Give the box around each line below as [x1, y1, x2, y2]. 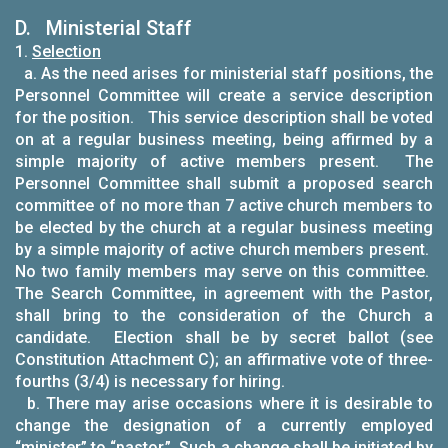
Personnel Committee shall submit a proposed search [15, 174, 433, 193]
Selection [32, 42, 101, 61]
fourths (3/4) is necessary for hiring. [15, 372, 285, 391]
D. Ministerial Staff [15, 16, 192, 40]
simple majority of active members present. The [15, 152, 433, 171]
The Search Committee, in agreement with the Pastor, [15, 284, 433, 303]
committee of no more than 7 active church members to [15, 196, 433, 215]
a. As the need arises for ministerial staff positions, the [15, 64, 433, 83]
